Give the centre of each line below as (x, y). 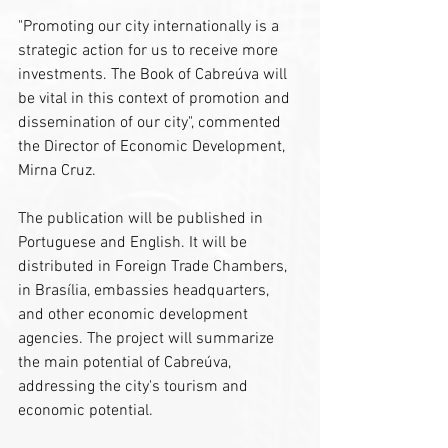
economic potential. (85, 411)
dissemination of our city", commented (151, 123)
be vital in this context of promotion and (156, 99)
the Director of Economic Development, (153, 147)
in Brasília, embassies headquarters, (145, 291)
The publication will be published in (142, 219)
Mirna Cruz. (57, 171)
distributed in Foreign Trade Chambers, (154, 267)
